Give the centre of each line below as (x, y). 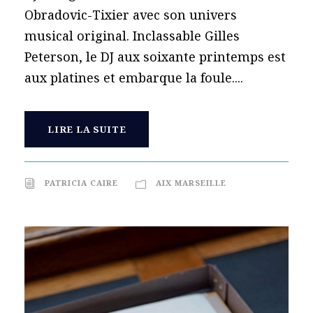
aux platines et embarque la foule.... (134, 77)
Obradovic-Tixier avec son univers (131, 14)
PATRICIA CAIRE (81, 182)
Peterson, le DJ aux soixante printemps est (155, 56)
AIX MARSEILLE (191, 182)
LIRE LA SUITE (87, 129)
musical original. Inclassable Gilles (132, 35)
